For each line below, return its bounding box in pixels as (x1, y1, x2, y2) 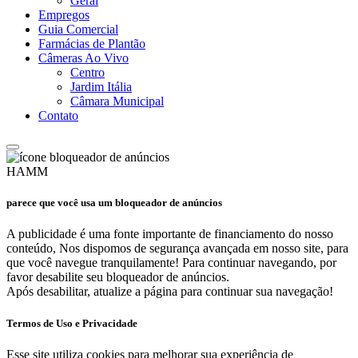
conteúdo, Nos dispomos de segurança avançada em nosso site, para (6, 241, 348, 256)
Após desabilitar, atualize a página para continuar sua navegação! (6, 284, 333, 299)
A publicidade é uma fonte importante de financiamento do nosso (6, 227, 333, 241)
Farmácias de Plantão (38, 37, 145, 51)
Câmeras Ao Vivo (38, 51, 129, 66)
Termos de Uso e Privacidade (6, 316, 137, 329)
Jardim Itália (70, 80, 132, 94)
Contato (38, 109, 78, 123)
